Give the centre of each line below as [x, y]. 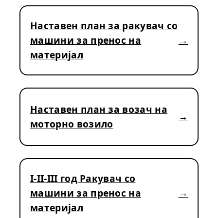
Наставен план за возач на [99, 109]
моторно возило [72, 124]
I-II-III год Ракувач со [83, 178]
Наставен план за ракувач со [104, 26]
